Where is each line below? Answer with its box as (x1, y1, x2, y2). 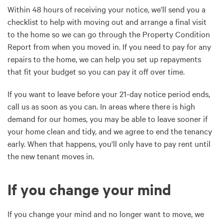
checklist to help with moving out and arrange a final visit (7, 16, 207, 27)
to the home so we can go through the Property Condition (7, 28, 210, 39)
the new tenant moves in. (7, 150, 94, 161)
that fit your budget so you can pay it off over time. (7, 66, 185, 77)
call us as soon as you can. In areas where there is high (7, 101, 195, 111)
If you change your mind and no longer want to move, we (7, 208, 204, 219)
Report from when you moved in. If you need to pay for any (7, 41, 211, 52)
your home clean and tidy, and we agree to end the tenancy (7, 125, 212, 136)
